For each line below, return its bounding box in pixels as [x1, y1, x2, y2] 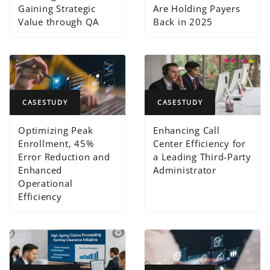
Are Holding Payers [153, 2, 240, 14]
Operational [18, 177, 73, 189]
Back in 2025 [153, 15, 213, 28]
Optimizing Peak [18, 124, 93, 136]
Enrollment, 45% [18, 137, 94, 149]
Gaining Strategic [18, 2, 96, 14]
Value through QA [18, 15, 99, 28]
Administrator [153, 163, 216, 176]
